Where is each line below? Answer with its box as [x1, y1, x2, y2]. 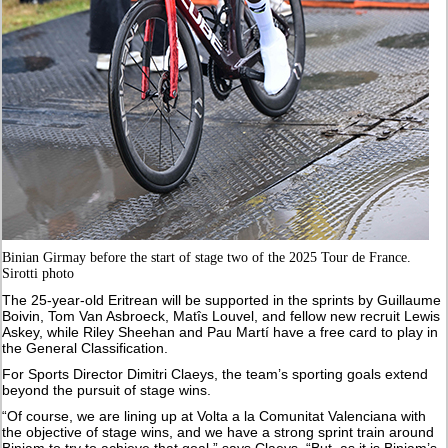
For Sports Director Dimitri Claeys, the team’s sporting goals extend [2, 365, 429, 382]
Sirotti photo [2, 265, 75, 281]
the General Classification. [2, 339, 169, 356]
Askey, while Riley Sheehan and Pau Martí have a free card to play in [2, 323, 439, 340]
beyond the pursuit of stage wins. [2, 381, 212, 398]
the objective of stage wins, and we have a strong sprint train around [2, 423, 435, 440]
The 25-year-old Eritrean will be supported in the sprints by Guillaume [2, 291, 442, 308]
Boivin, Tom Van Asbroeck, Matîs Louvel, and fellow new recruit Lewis [2, 307, 441, 324]
